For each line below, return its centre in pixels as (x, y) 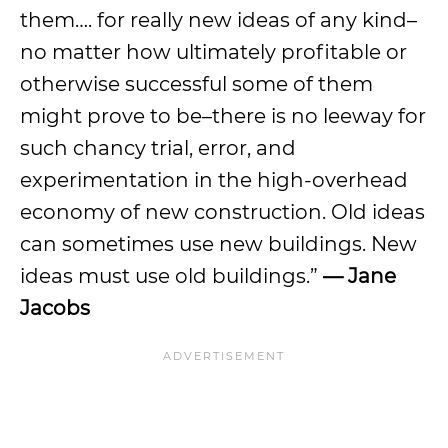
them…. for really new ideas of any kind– (218, 20)
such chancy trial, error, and (158, 148)
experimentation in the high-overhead (214, 180)
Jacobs (55, 308)
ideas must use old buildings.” (171, 276)
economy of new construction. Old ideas (222, 212)
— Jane (359, 276)
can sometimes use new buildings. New (218, 244)
